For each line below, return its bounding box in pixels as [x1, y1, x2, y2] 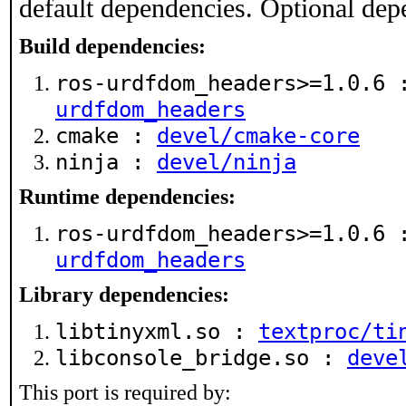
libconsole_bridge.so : [55, 344, 347, 371]
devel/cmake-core [157, 122, 360, 149]
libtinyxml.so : [55, 318, 258, 344]
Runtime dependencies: [19, 184, 236, 208]
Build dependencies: [19, 34, 206, 58]
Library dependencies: [19, 282, 229, 306]
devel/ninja [157, 149, 296, 175]
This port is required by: [19, 380, 231, 404]
